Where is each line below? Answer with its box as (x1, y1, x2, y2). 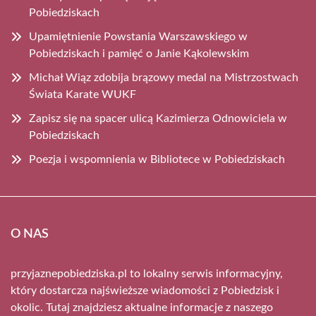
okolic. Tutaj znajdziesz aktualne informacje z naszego (11, 302, 273, 314)
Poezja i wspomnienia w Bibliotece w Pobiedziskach (29, 154, 285, 166)
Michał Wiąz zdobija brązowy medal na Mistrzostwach (29, 72, 298, 84)
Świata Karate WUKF (29, 89, 136, 101)
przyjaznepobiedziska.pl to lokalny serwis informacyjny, (11, 268, 283, 280)
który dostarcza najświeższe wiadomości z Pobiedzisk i (11, 285, 279, 297)
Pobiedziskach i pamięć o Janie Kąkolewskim (29, 48, 249, 60)
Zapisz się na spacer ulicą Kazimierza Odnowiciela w (29, 113, 287, 125)
